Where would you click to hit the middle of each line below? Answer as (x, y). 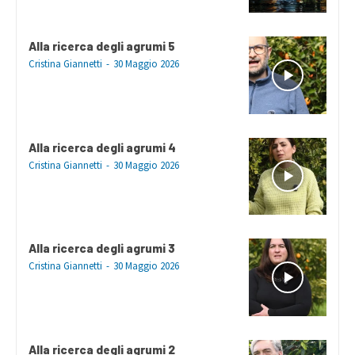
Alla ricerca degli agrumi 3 (102, 248)
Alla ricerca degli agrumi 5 (102, 46)
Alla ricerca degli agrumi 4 (102, 147)
